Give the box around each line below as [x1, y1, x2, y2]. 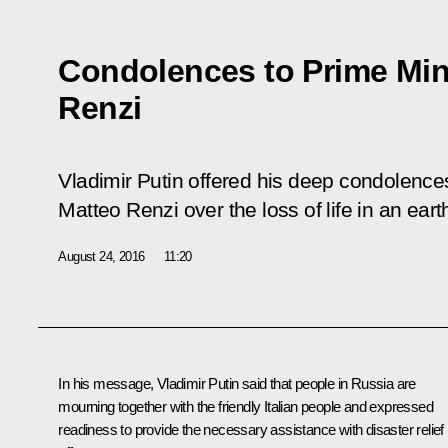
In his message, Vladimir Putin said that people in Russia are [58, 374, 416, 392]
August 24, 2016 [58, 248, 145, 264]
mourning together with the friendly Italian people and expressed [58, 397, 433, 415]
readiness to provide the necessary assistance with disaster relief [58, 420, 444, 438]
